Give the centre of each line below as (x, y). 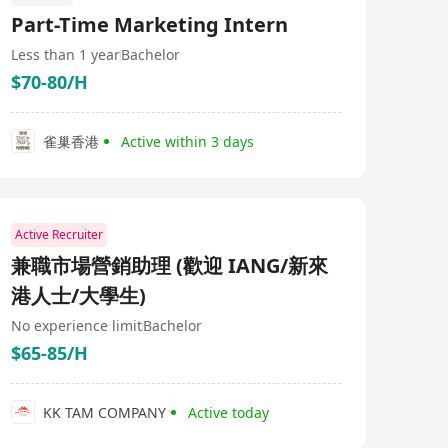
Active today (228, 412)
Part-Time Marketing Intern (149, 24)
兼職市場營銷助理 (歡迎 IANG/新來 (169, 265)
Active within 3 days (187, 141)
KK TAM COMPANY (104, 412)
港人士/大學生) (78, 295)
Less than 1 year (65, 54)
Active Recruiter (59, 234)
